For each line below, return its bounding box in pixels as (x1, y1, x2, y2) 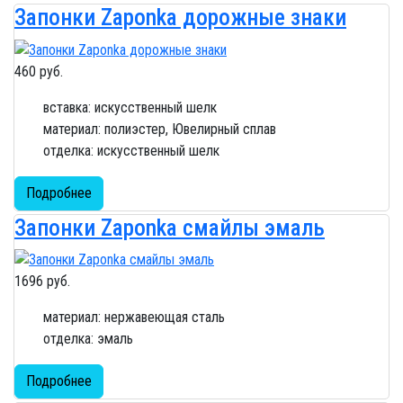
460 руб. (14, 62, 63, 80)
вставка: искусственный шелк (43, 98, 217, 116)
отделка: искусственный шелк (43, 141, 219, 159)
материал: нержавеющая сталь (43, 309, 225, 327)
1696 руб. (14, 273, 70, 291)
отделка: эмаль (43, 330, 133, 348)
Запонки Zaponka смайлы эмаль (14, 214, 325, 241)
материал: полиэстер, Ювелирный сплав (43, 120, 276, 138)
